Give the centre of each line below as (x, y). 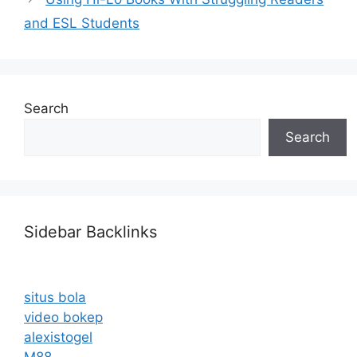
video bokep (63, 317)
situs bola (55, 297)
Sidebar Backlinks (90, 232)
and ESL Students (82, 23)
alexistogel (58, 337)
